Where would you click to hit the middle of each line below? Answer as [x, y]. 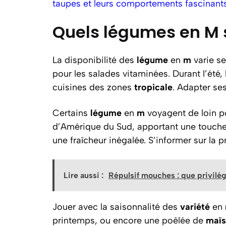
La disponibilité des [95, 60]
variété [195, 207]
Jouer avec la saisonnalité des [116, 207]
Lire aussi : [83, 175]
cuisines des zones [93, 87]
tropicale [153, 87]
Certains [71, 113]
